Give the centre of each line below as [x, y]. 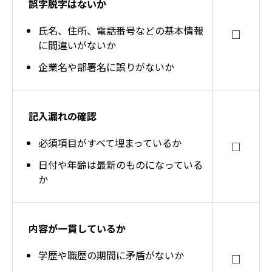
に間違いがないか [77, 45]
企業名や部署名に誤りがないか [106, 67]
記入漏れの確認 [63, 116]
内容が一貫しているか [77, 228]
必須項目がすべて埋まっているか [110, 143]
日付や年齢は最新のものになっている [121, 165]
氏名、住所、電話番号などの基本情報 [121, 30]
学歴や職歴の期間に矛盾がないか [111, 255]
